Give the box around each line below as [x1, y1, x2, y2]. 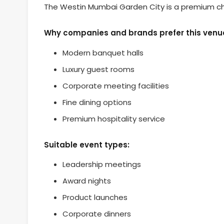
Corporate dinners [62, 208, 131, 219]
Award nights [62, 175, 111, 186]
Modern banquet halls [62, 47, 143, 58]
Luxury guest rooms [62, 63, 134, 74]
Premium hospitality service [62, 113, 165, 124]
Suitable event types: [44, 139, 129, 150]
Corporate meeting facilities [62, 80, 169, 91]
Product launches [62, 192, 127, 203]
